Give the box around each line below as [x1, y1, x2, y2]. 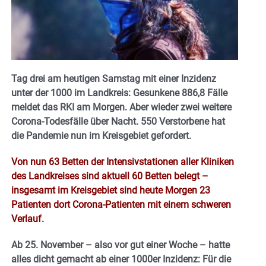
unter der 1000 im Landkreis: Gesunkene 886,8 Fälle [11, 87, 227, 99]
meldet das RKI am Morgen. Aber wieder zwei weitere [11, 101, 232, 113]
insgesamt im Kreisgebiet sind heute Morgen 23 [11, 184, 210, 196]
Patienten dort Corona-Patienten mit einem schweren [11, 198, 231, 210]
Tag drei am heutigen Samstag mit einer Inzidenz [11, 72, 216, 84]
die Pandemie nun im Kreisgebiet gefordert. [11, 129, 194, 141]
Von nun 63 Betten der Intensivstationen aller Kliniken [11, 156, 234, 167]
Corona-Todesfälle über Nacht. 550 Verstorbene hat [11, 115, 225, 127]
